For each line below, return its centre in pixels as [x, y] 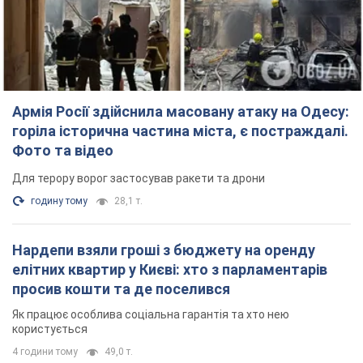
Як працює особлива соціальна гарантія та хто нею [151, 315]
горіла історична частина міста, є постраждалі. [180, 131]
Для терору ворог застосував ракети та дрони [139, 179]
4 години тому [45, 352]
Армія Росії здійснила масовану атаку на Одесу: [181, 112]
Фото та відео [63, 151]
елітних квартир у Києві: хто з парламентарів [170, 270]
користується [50, 329]
